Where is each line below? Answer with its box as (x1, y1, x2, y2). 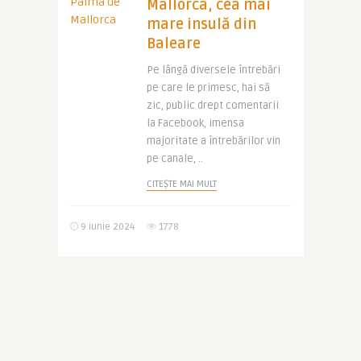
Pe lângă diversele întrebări (146, 64, 280, 77)
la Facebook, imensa (146, 117, 244, 130)
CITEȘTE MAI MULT (146, 178, 217, 190)
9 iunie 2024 (77, 221, 135, 233)
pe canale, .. (146, 152, 203, 165)
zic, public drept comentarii (146, 99, 279, 112)
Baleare (146, 35, 201, 52)
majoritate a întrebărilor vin (146, 135, 280, 147)
